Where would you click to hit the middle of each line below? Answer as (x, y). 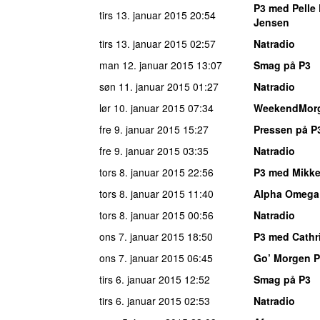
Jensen (271, 22)
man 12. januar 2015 (146, 65)
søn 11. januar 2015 (145, 86)
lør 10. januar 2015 (142, 107)
